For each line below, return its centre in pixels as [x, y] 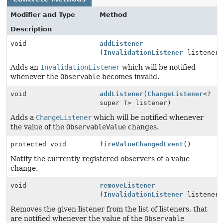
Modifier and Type [43, 15]
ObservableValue [96, 127]
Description [31, 29]
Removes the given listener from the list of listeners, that [109, 209]
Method [113, 15]
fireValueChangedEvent [142, 144]
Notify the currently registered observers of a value [100, 159]
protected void [38, 144]
